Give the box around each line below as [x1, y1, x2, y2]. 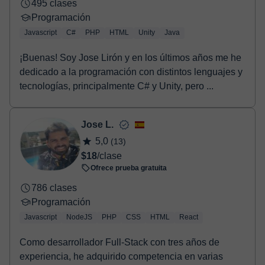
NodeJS [66, 213, 92, 221]
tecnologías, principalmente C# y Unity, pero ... [20, 81, 214, 91]
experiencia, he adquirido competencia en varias [20, 251, 223, 261]
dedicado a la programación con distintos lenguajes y [20, 67, 243, 77]
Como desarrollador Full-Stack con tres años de [20, 237, 219, 247]
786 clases [31, 183, 77, 193]
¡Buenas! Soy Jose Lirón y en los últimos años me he [20, 53, 241, 63]
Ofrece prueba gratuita [91, 164, 167, 172]
